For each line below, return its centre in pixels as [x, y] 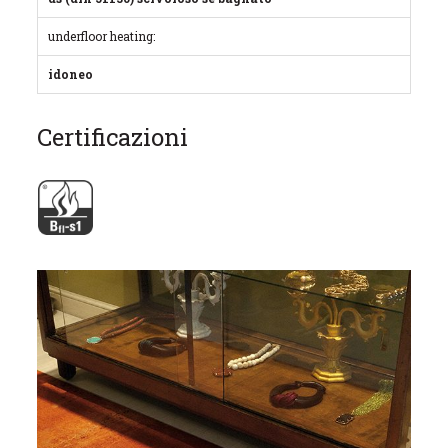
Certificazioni [113, 137]
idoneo [71, 74]
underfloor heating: [102, 36]
